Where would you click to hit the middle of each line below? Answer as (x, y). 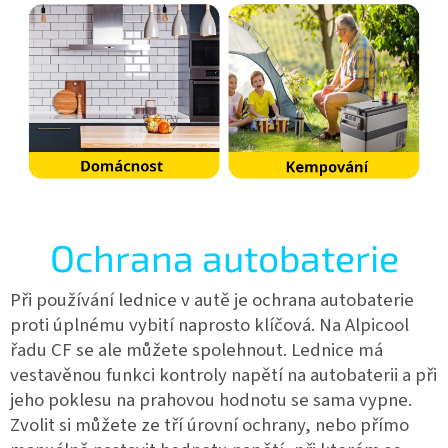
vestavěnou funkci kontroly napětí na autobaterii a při (223, 374)
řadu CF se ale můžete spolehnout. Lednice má (196, 349)
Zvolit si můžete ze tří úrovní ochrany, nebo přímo (209, 424)
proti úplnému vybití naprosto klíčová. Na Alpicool (209, 324)
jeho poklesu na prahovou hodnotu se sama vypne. (211, 399)
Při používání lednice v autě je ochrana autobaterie (212, 299)
